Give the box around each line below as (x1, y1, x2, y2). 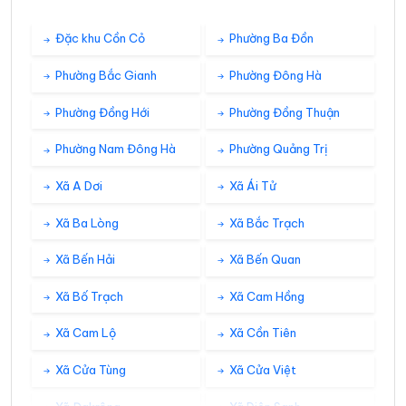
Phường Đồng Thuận (227, 104, 340, 120)
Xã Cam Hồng (227, 288, 304, 304)
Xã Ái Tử (227, 178, 276, 193)
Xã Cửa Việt (227, 362, 296, 378)
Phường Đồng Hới (53, 104, 150, 120)
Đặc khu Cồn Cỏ (53, 31, 145, 46)
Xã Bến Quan (227, 252, 301, 267)
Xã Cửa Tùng (53, 362, 126, 378)
